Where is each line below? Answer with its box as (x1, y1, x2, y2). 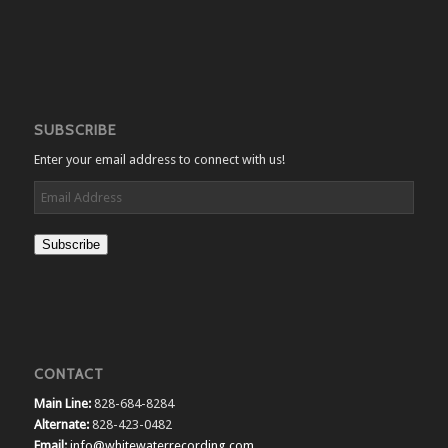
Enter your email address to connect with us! (33, 151, 285, 167)
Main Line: (33, 396, 91, 412)
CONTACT (33, 365, 104, 384)
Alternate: (33, 417, 89, 433)
